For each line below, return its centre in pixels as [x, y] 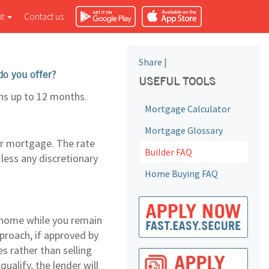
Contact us [44, 17]
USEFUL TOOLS [177, 81]
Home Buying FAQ [181, 174]
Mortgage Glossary [184, 130]
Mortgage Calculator [188, 109]
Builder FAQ [168, 152]
